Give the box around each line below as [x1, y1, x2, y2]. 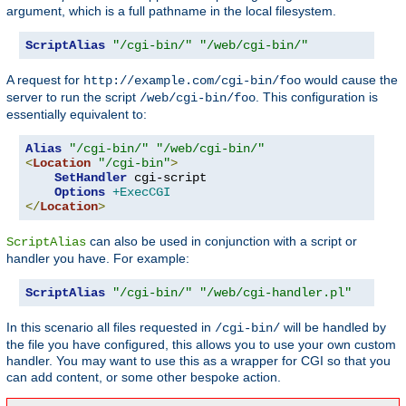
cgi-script [127, 170, 207, 186]
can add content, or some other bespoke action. [6, 370, 281, 385]
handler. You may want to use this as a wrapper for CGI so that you [6, 353, 391, 369]
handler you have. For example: [6, 251, 189, 266]
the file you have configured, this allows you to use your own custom [6, 337, 396, 353]
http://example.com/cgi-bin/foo [83, 73, 301, 89]
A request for [6, 72, 83, 88]
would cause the [301, 72, 398, 88]
